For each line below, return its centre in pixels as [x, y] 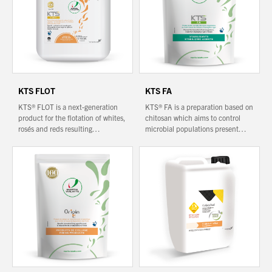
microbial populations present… [195, 128]
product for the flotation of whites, [72, 117]
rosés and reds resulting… [59, 128]
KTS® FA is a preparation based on [199, 107]
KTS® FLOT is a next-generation [68, 107]
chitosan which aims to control [193, 117]
